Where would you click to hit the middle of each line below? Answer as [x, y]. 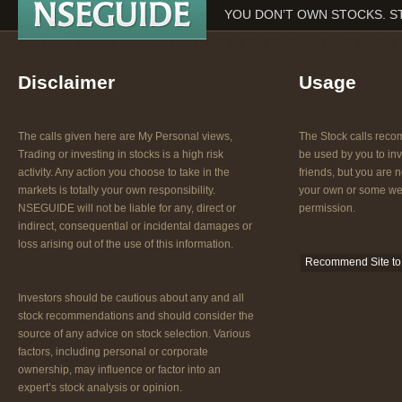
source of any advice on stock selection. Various [134, 333]
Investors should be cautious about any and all [131, 297]
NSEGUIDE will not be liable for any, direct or [127, 208]
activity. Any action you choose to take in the [124, 172]
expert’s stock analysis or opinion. [100, 387]
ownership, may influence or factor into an [119, 369]
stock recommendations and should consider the [136, 315]
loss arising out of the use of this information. [126, 244]
